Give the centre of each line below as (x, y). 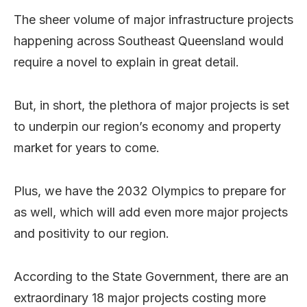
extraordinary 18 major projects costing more (140, 297)
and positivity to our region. (91, 233)
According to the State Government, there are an (151, 276)
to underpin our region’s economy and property (147, 126)
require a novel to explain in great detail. (126, 62)
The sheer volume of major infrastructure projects (153, 19)
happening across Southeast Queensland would (149, 40)
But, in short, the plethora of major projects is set (151, 105)
